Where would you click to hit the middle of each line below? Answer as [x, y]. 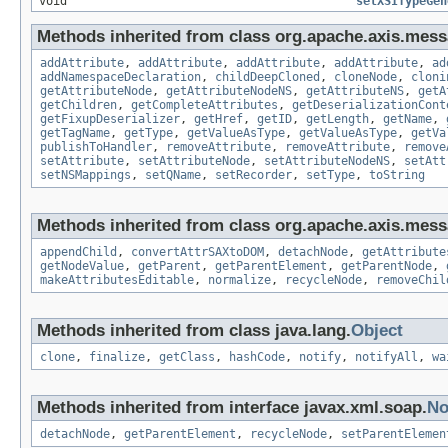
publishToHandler [96, 147]
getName [407, 119]
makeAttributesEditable [117, 280]
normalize [239, 280]
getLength [337, 119]
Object [377, 331]
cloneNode [365, 77]
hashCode [257, 357]
